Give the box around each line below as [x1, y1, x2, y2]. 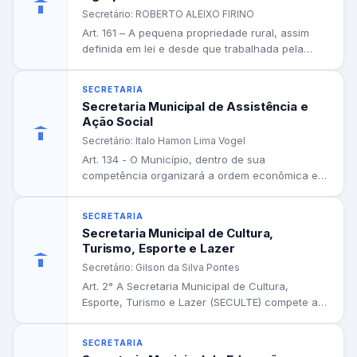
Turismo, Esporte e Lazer [82, 240, 235, 256]
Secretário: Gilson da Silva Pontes [82, 261, 240, 273]
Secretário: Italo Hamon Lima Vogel [82, 134, 245, 147]
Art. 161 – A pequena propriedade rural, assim [82, 25, 309, 39]
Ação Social [82, 113, 153, 129]
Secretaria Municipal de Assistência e [82, 98, 308, 114]
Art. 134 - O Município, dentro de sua [82, 152, 265, 166]
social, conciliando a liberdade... [82, 184, 243, 198]
